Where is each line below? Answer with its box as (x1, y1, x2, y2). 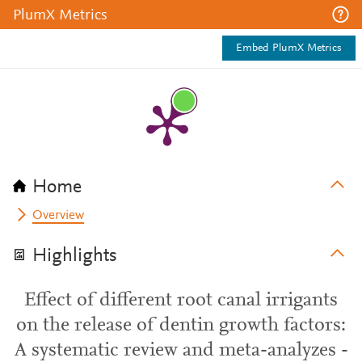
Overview (32, 209, 85, 222)
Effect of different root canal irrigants (24, 291, 338, 310)
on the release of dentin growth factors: (16, 316, 346, 335)
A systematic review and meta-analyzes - (14, 341, 348, 360)
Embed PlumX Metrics (236, 43, 342, 54)
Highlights (32, 246, 117, 266)
